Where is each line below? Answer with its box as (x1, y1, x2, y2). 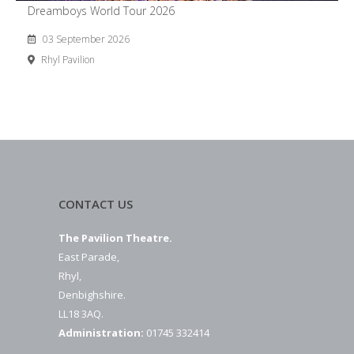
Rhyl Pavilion (39, 53, 95, 66)
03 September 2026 (43, 32, 130, 46)
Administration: (58, 326, 144, 340)
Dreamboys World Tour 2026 (28, 3, 175, 18)
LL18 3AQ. (58, 307, 104, 321)
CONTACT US (58, 196, 133, 212)
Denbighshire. (58, 288, 126, 302)
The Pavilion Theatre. (58, 231, 172, 245)
